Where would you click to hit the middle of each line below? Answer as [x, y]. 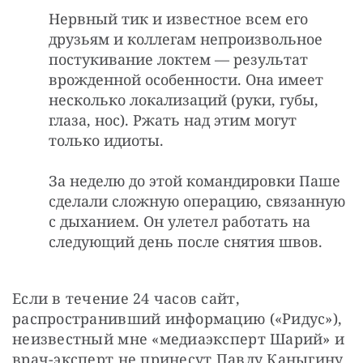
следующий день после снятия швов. [186, 241]
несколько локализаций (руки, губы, [184, 99]
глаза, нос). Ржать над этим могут [173, 120]
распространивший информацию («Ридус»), [177, 318]
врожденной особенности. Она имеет [186, 79]
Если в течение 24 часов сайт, [126, 298]
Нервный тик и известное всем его [178, 18]
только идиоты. [106, 140]
